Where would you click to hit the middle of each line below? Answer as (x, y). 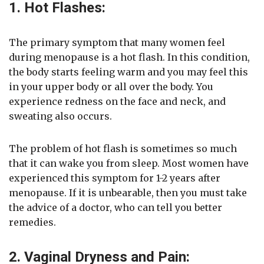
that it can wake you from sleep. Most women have (129, 164)
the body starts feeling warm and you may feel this (128, 72)
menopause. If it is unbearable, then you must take (128, 193)
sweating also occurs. (60, 116)
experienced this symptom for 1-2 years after (115, 178)
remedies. (32, 222)
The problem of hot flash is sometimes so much (123, 149)
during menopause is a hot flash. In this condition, (129, 57)
